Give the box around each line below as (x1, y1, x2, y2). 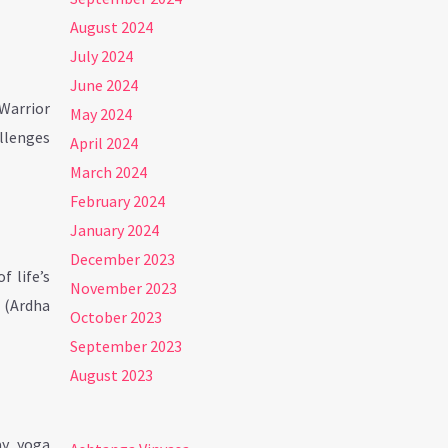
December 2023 (70, 249, 176, 270)
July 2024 (70, 46, 134, 67)
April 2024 (70, 133, 139, 154)
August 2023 (70, 365, 154, 386)
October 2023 (70, 307, 163, 328)
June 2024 (70, 75, 139, 96)
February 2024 (70, 191, 166, 212)
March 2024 (70, 162, 148, 183)
